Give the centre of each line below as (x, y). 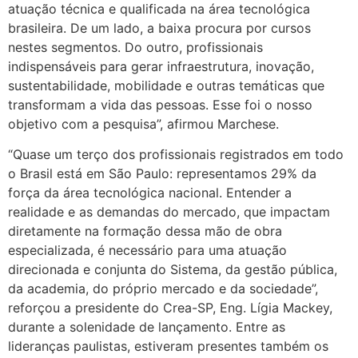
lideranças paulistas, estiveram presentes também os (168, 346)
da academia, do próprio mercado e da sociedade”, (163, 289)
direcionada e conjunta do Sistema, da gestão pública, (173, 270)
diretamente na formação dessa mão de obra (145, 231)
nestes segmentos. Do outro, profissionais (135, 47)
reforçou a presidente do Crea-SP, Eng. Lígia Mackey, (170, 308)
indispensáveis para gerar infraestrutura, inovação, (161, 66)
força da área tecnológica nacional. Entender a (150, 193)
